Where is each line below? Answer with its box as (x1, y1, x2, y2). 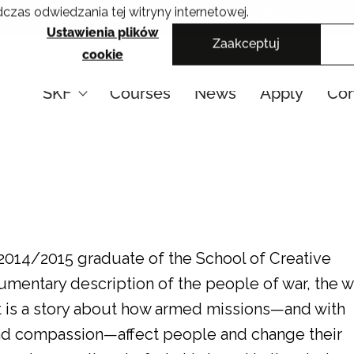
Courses (110, 84, 171, 103)
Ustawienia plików (47, 25, 159, 41)
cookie (82, 47, 123, 63)
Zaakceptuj (213, 36, 280, 51)
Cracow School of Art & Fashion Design (28, 8, 314, 27)
